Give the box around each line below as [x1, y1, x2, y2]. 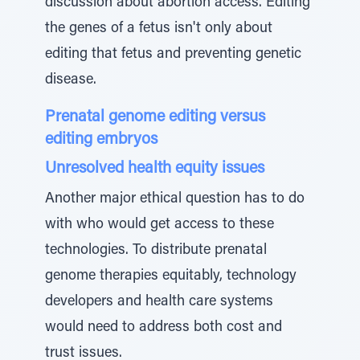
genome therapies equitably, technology [45, 269, 297, 284]
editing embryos [45, 132, 157, 148]
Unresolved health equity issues [45, 161, 264, 177]
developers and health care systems [45, 295, 273, 309]
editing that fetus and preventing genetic [45, 47, 301, 62]
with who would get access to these [45, 218, 274, 232]
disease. [45, 73, 96, 88]
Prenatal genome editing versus [45, 109, 265, 125]
